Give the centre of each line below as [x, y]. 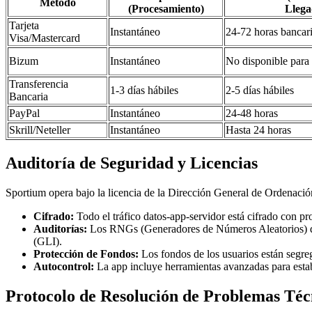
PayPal [24, 114]
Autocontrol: [64, 267]
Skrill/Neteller [40, 130]
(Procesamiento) [166, 9]
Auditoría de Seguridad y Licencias [132, 163]
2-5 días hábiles [260, 91]
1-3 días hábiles [144, 91]
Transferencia [39, 84]
